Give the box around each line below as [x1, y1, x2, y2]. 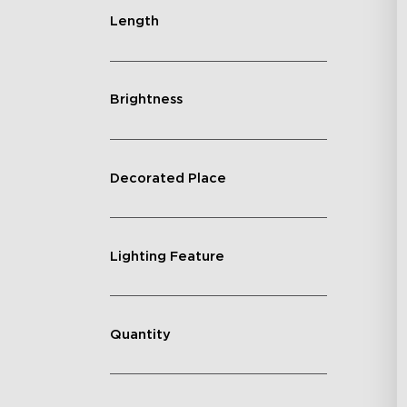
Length [109, 15, 159, 29]
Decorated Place [109, 171, 226, 185]
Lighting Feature [109, 249, 224, 263]
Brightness [109, 93, 183, 107]
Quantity [109, 327, 171, 342]
